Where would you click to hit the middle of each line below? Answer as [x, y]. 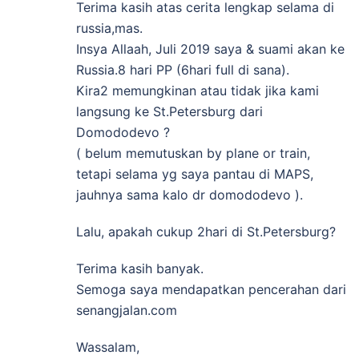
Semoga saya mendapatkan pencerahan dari [211, 290]
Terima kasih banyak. [140, 269]
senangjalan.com [127, 311]
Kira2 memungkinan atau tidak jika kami [198, 91]
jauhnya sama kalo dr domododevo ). [190, 195]
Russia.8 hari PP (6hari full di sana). [183, 70]
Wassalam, [108, 347]
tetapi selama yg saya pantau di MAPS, [195, 174]
